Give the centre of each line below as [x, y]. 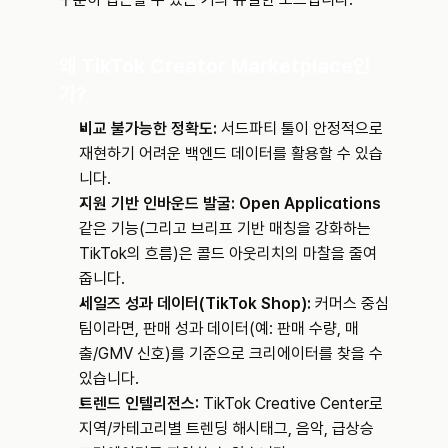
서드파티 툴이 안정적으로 [300, 128]
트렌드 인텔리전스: [139, 403]
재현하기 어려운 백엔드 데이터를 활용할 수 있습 [231, 153]
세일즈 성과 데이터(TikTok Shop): [195, 303]
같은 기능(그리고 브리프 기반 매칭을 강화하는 [225, 228]
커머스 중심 [350, 303]
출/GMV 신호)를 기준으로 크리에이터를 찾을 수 [231, 353]
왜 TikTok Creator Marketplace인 [214, 65]
